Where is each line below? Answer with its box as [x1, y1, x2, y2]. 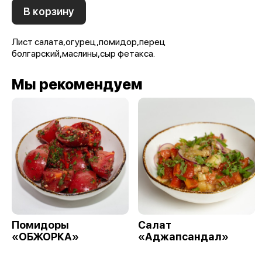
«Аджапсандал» [138, 230, 229, 243]
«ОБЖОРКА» [12, 230, 79, 243]
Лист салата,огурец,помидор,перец [12, 36, 166, 48]
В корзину [23, 5, 74, 18]
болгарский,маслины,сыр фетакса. [12, 48, 155, 60]
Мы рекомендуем [12, 75, 143, 94]
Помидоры [12, 219, 69, 232]
